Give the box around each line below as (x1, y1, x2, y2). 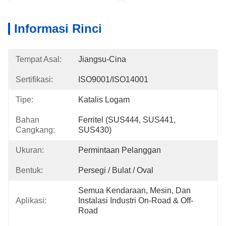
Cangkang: (16, 126, 55, 134)
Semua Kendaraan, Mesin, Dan (78, 186, 191, 195)
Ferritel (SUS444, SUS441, (78, 116, 176, 124)
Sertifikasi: (16, 75, 53, 84)
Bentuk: (16, 166, 43, 175)
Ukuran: (16, 146, 44, 154)
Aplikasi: (16, 196, 46, 205)
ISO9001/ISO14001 (78, 75, 148, 84)
